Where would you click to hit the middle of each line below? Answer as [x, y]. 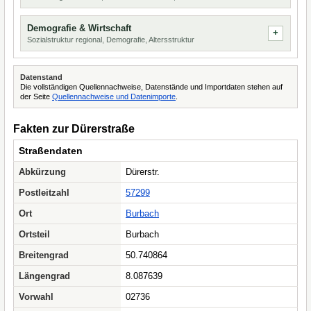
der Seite [36, 96]
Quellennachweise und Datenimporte [114, 96]
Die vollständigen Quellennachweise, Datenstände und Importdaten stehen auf [151, 87]
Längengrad [44, 276]
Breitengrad [44, 255]
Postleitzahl [44, 193]
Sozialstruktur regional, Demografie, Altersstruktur [111, 40]
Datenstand [41, 77]
